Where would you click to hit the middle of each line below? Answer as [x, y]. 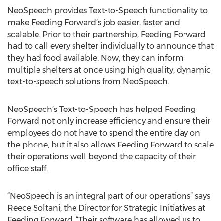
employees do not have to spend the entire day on [104, 133]
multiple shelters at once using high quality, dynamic [109, 70]
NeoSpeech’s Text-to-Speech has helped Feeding [102, 109]
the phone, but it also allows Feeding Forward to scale [110, 145]
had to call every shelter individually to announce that [110, 46]
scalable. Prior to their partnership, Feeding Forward [107, 34]
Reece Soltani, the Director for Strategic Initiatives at [106, 208]
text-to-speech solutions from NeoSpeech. [88, 82]
